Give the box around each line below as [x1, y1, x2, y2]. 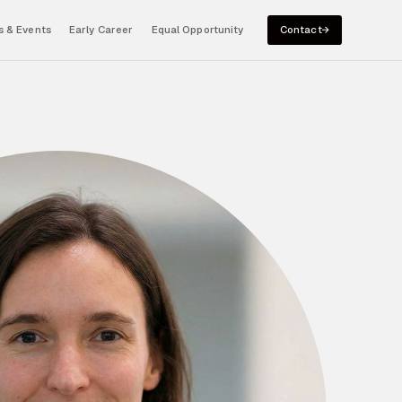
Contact [279, 23, 322, 37]
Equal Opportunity [151, 23, 244, 37]
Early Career [69, 23, 134, 37]
